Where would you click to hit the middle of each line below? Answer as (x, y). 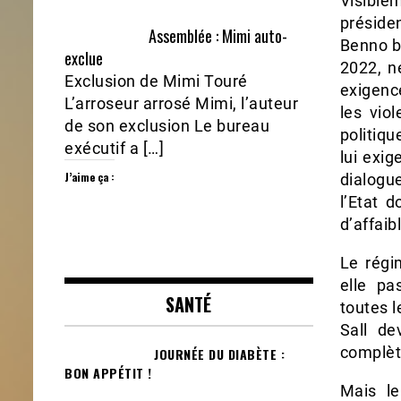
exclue (84, 59)
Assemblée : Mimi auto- (218, 36)
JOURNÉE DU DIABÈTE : (219, 354)
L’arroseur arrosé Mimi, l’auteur (181, 104)
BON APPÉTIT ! (108, 373)
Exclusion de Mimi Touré (156, 81)
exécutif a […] (114, 149)
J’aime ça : (90, 177)
